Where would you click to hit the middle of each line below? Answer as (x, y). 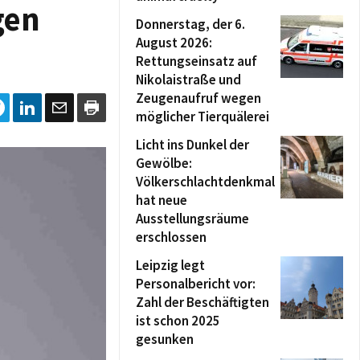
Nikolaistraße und (188, 80)
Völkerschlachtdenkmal (205, 182)
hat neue (162, 200)
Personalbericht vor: (196, 284)
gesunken (165, 339)
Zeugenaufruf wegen (198, 98)
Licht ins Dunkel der (192, 145)
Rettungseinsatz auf (196, 61)
